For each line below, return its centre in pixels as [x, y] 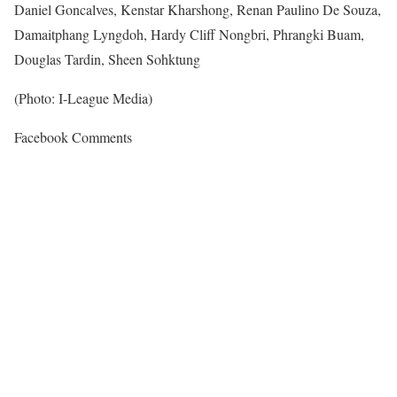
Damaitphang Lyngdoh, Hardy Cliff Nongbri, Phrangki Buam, [189, 34]
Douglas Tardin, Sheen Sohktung [107, 58]
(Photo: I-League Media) [83, 97]
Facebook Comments [73, 136]
